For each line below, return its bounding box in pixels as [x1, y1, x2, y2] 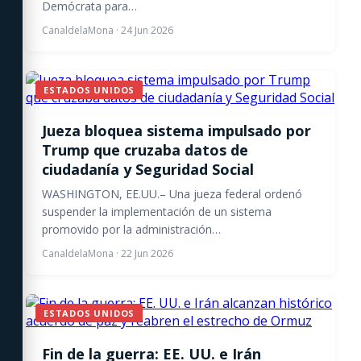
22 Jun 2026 [121, 247, 173, 260]
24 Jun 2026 [121, 23, 173, 37]
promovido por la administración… [42, 222, 221, 237]
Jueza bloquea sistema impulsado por [42, 121, 311, 140]
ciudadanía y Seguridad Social [42, 160, 254, 179]
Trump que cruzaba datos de [42, 140, 248, 160]
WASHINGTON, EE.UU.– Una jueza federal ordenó [42, 186, 302, 201]
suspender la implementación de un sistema [42, 204, 272, 219]
